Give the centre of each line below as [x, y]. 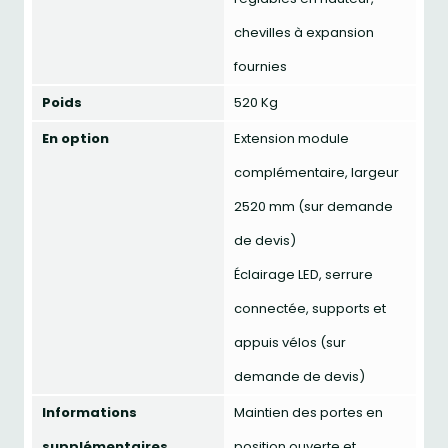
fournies [260, 66]
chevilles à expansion [304, 32]
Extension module [291, 138]
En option [75, 138]
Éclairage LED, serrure [303, 274]
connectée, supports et [310, 308]
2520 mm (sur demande [313, 206]
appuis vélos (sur [290, 342]
